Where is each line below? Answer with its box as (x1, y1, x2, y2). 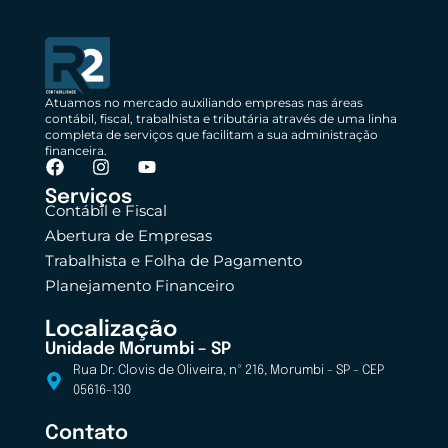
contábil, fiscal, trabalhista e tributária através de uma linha (45, 111, 397, 127)
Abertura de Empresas (45, 226, 212, 246)
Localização (45, 319, 177, 342)
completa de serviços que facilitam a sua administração (45, 127, 378, 143)
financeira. (45, 143, 107, 159)
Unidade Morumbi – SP (45, 341, 231, 359)
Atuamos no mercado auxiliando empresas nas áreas (45, 95, 363, 111)
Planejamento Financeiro (45, 276, 234, 296)
